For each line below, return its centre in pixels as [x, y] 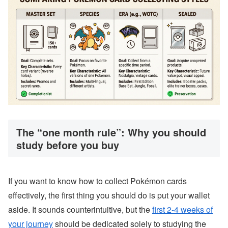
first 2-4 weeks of [182, 209]
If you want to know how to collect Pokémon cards [97, 181]
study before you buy [68, 145]
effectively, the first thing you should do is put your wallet [109, 195]
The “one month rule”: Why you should [111, 132]
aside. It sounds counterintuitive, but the [80, 209]
